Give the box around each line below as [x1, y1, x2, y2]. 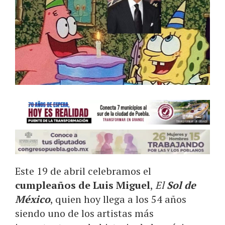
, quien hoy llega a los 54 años [50, 192, 186, 206]
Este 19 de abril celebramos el [15, 164, 151, 178]
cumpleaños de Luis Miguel [15, 178, 150, 192]
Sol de [167, 178, 196, 192]
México [15, 192, 50, 206]
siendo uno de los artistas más [15, 206, 154, 220]
